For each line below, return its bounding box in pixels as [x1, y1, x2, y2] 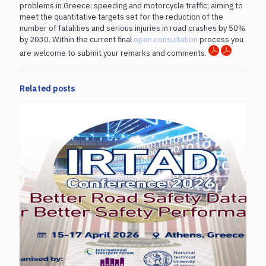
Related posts [20, 83, 75, 94]
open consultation [134, 34, 198, 45]
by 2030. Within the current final [20, 34, 134, 45]
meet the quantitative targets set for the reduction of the [20, 11, 223, 22]
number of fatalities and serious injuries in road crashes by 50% [20, 23, 245, 33]
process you [198, 34, 243, 45]
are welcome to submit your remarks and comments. [20, 47, 208, 58]
